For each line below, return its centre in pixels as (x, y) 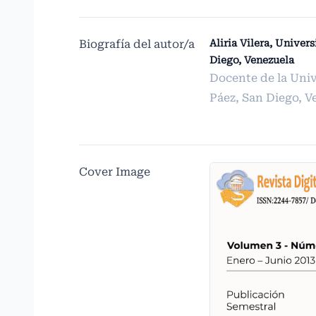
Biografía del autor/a (137, 44)
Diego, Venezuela (251, 60)
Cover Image (115, 172)
